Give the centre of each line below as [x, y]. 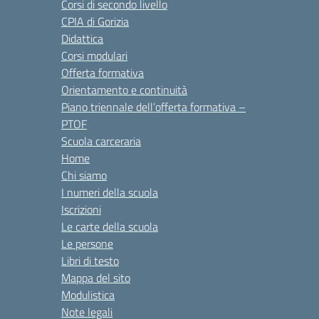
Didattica [82, 38]
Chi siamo [84, 175]
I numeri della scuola [110, 192]
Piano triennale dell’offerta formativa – [153, 107]
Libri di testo [90, 261]
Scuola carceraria [101, 141]
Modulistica [88, 295]
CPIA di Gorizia [95, 21]
